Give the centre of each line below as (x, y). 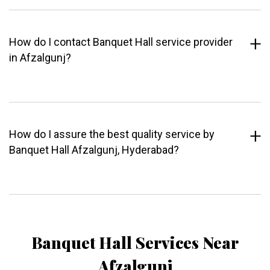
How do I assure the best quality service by (112, 134)
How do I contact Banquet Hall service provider (121, 42)
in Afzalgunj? (40, 58)
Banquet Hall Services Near (135, 243)
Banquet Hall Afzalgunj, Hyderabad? (94, 150)
